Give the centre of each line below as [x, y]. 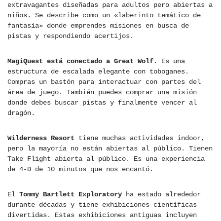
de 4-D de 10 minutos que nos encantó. [80, 169]
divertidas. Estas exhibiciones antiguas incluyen [102, 215]
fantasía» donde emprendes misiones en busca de [98, 26]
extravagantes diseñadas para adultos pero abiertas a [110, 5]
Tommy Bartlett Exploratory [71, 195]
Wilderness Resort [41, 138]
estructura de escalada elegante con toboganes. [98, 72]
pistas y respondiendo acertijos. [71, 36]
